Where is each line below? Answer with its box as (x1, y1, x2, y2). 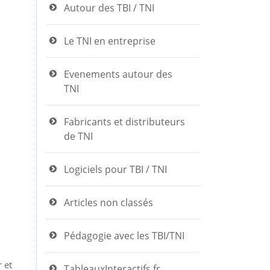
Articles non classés (64, 195, 153, 209)
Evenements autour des (64, 67, 172, 81)
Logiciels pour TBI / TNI (64, 162, 167, 176)
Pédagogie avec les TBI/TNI (64, 228, 184, 242)
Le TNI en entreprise (64, 34, 155, 48)
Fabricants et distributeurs (64, 115, 185, 128)
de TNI (64, 129, 93, 143)
